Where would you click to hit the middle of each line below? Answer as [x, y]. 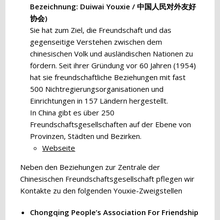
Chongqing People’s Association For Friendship [114, 212]
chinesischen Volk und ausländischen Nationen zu [112, 54]
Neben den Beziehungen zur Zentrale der [90, 167]
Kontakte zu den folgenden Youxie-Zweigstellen [101, 191]
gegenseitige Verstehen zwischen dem [96, 42]
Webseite [59, 148]
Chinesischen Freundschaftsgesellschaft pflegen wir [108, 179]
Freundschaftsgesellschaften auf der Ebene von [111, 124]
